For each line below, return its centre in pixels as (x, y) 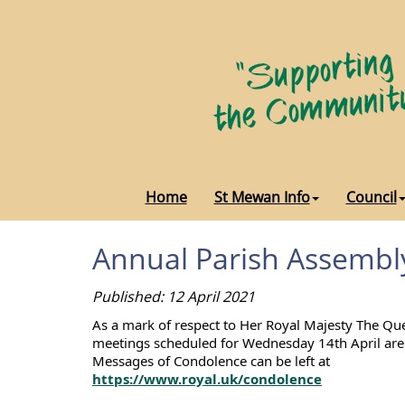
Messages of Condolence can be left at (211, 361)
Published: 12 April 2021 (174, 297)
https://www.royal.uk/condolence (207, 379)
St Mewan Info (262, 197)
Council (371, 197)
